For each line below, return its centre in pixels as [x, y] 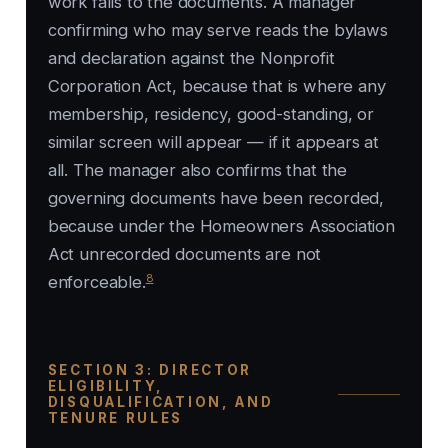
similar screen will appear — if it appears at [213, 142]
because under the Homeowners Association [221, 226]
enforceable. [96, 282]
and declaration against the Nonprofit [191, 58]
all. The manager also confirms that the [197, 170]
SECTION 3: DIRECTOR [150, 370]
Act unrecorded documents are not [184, 254]
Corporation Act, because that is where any [216, 86]
